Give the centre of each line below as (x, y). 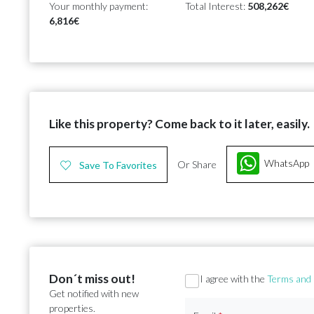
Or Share (197, 165)
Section (208, 282)
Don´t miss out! (92, 279)
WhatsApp (287, 163)
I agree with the (234, 279)
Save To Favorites (118, 165)
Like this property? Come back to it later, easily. (179, 124)
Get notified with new (94, 294)
